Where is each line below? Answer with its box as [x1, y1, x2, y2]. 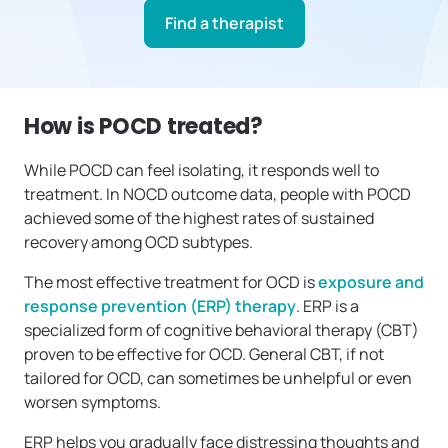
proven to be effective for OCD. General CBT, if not [24, 342, 384, 365]
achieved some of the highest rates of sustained [24, 206, 374, 229]
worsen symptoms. [24, 390, 161, 413]
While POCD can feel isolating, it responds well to [24, 158, 379, 181]
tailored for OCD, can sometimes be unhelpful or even [24, 366, 412, 389]
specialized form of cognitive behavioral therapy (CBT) [24, 318, 419, 341]
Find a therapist [164, 11, 284, 34]
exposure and [318, 270, 424, 293]
